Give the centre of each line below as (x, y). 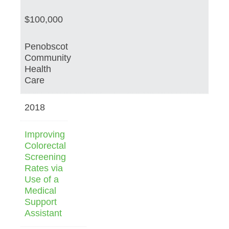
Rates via (44, 168)
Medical (40, 190)
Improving (45, 134)
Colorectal (45, 145)
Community (48, 58)
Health (38, 69)
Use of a (42, 179)
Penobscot (46, 46)
